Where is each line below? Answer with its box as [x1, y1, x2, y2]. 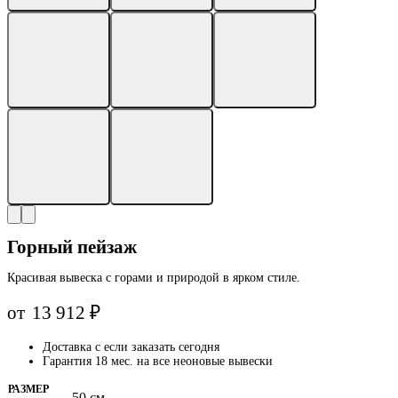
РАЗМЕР [8, 382, 49, 395]
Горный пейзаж [7, 235, 137, 258]
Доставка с [43, 339, 104, 354]
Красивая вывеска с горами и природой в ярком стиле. [7, 270, 300, 284]
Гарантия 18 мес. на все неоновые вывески [43, 354, 273, 368]
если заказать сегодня [104, 339, 219, 354]
